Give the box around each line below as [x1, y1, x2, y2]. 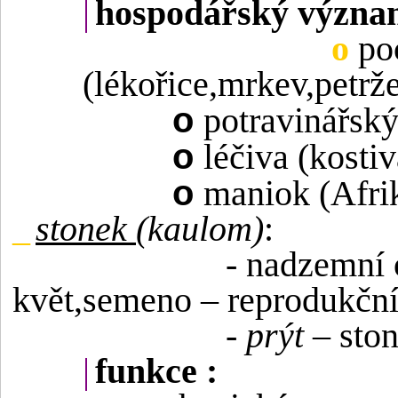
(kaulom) [136, 210, 264, 250]
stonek [36, 210, 136, 250]
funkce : [95, 352, 218, 392]
